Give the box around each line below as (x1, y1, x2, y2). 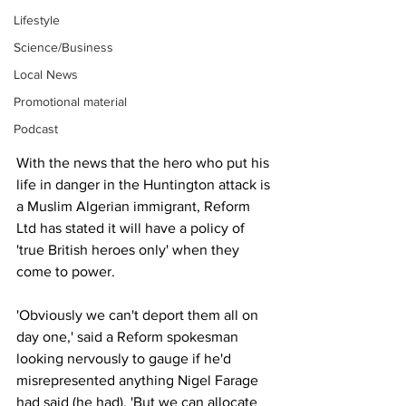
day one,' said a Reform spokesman (16, 329, 242, 345)
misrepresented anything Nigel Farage (16, 372, 262, 389)
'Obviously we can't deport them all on (16, 307, 262, 324)
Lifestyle (14, 13, 60, 27)
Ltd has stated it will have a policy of (16, 220, 248, 237)
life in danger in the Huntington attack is (16, 177, 274, 193)
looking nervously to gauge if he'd (16, 351, 235, 367)
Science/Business (14, 40, 113, 54)
